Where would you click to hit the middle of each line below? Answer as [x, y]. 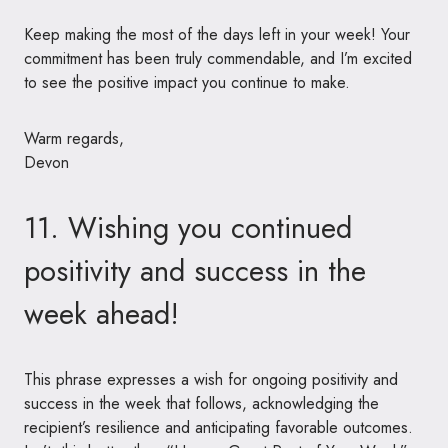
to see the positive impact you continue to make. [187, 82]
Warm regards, [74, 138]
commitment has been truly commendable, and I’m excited [218, 58]
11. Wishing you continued [188, 227]
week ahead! [101, 313]
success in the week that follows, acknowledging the [201, 403]
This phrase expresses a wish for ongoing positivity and [211, 379]
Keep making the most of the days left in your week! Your [217, 34]
